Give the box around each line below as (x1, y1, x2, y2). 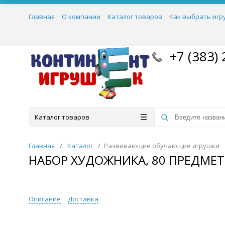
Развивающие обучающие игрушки (104, 141, 219, 150)
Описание (29, 194, 61, 203)
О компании (62, 12, 100, 21)
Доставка (68, 194, 98, 203)
